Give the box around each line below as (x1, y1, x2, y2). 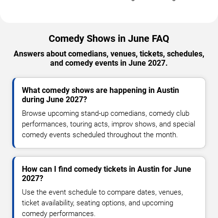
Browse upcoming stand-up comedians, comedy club (22, 109, 189, 118)
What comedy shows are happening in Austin (22, 86, 179, 95)
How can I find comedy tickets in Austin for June (22, 164, 191, 174)
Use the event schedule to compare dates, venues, (22, 188, 183, 197)
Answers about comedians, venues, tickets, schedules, (14, 49, 204, 59)
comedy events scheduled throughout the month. (22, 130, 178, 140)
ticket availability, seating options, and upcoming (22, 199, 173, 208)
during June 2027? (22, 95, 87, 105)
